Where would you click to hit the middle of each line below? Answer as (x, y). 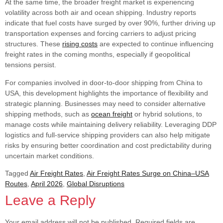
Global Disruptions (96, 183)
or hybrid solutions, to (167, 114)
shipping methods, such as (48, 114)
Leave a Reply (50, 200)
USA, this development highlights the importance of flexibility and (107, 93)
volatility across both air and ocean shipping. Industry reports (101, 13)
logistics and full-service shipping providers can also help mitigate (108, 135)
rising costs (80, 44)
